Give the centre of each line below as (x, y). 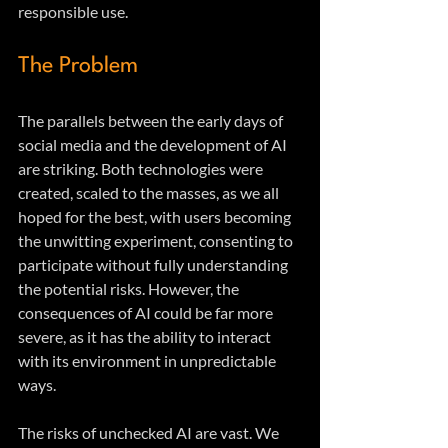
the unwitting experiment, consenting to (157, 241)
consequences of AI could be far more (147, 313)
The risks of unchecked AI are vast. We (150, 433)
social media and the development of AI (154, 145)
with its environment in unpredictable (148, 361)
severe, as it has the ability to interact (146, 337)
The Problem (78, 66)
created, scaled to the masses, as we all (150, 193)
